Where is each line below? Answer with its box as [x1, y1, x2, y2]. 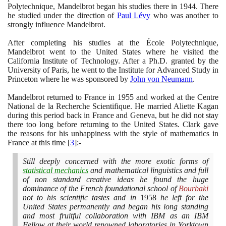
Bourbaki [179, 184, 208, 193]
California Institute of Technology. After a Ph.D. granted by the [8, 56, 218, 65]
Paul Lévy [117, 11, 151, 20]
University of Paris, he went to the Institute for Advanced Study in [8, 65, 218, 74]
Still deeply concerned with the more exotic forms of [23, 156, 208, 165]
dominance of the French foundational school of [23, 184, 179, 193]
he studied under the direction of [8, 11, 117, 20]
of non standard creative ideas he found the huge [23, 175, 208, 184]
